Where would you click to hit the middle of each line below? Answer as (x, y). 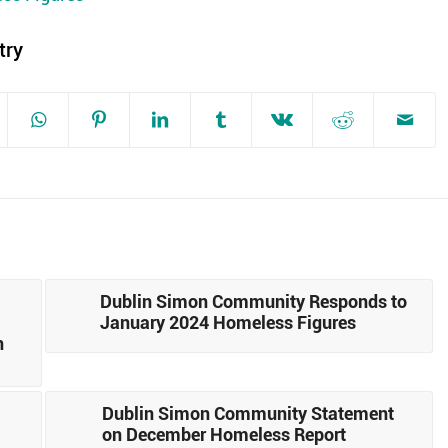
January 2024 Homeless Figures (228, 321)
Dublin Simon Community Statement (247, 412)
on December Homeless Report (223, 433)
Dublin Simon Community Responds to (254, 300)
